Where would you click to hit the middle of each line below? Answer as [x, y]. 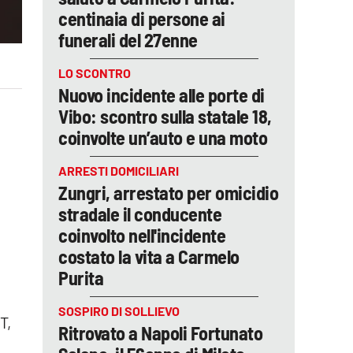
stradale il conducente [140, 214]
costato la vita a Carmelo [149, 256]
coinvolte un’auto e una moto [163, 137]
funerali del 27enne [128, 40]
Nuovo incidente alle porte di [162, 95]
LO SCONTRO [95, 73]
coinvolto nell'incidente [142, 235]
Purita [81, 278]
